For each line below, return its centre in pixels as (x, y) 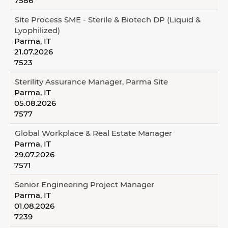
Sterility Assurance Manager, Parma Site (91, 82)
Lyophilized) (37, 30)
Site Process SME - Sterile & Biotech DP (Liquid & (108, 20)
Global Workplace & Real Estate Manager (93, 133)
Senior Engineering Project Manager (84, 184)
